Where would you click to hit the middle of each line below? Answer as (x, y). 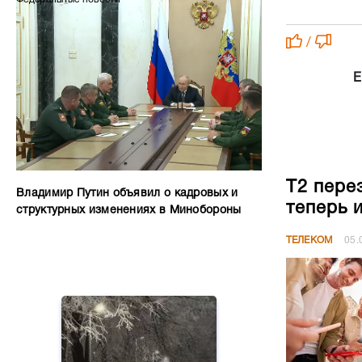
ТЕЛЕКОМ (309, 241)
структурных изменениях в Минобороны (129, 210)
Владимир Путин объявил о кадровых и (127, 194)
